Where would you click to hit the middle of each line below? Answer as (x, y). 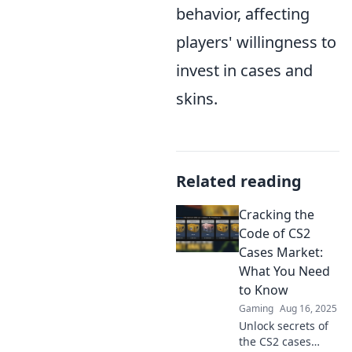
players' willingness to (256, 42)
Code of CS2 (275, 233)
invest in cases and (244, 70)
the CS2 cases (275, 341)
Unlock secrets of (284, 326)
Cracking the (277, 214)
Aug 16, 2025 (308, 308)
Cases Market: (281, 252)
